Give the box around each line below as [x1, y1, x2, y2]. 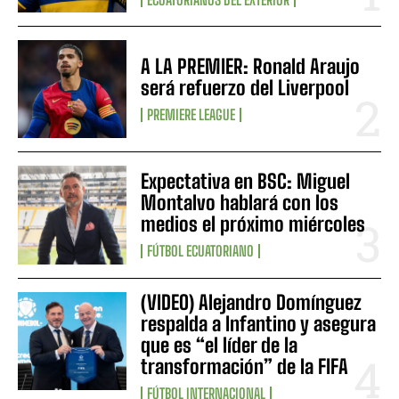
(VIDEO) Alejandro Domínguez [141, 289, 362, 314]
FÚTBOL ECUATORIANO [147, 242, 255, 260]
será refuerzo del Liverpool [141, 76, 350, 101]
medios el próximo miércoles [141, 212, 366, 237]
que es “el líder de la [141, 332, 298, 357]
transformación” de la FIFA [141, 354, 349, 379]
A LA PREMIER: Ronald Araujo [141, 54, 361, 79]
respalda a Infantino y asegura [141, 311, 377, 336]
